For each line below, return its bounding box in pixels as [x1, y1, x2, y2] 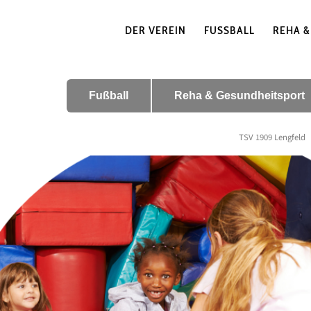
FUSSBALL [204, 24, 249, 37]
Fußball [89, 90, 128, 101]
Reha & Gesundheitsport [174, 90, 305, 101]
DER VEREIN [125, 24, 186, 37]
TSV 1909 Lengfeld [239, 131, 305, 144]
